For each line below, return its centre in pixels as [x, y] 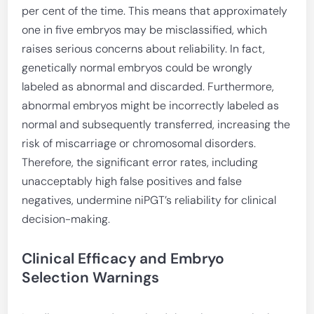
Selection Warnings [91, 278]
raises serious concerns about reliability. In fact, [144, 49]
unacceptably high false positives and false [132, 181]
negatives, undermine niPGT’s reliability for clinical [149, 200]
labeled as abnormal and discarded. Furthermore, [148, 87]
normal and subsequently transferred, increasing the [156, 124]
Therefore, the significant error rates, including [140, 162]
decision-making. [66, 219]
